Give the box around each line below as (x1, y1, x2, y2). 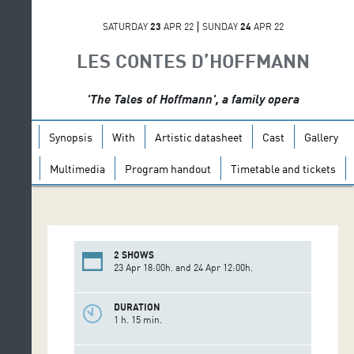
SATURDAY (102, 21, 150, 32)
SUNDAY (201, 21, 240, 32)
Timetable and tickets (231, 161, 336, 175)
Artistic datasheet (154, 130, 243, 144)
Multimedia (50, 161, 105, 175)
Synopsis (48, 130, 92, 144)
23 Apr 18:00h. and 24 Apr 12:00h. (114, 261, 253, 273)
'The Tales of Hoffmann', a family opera (86, 90, 299, 106)
